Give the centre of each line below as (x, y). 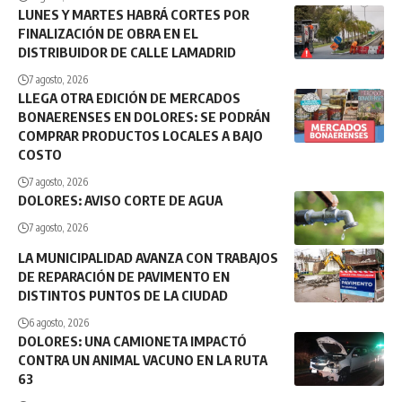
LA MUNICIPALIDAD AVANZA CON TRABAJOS (148, 258)
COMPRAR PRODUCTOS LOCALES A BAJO (140, 136)
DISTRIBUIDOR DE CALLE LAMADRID (127, 52)
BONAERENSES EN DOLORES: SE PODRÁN (144, 117)
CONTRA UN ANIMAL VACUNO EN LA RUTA (143, 360)
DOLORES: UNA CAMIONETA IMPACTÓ (132, 341)
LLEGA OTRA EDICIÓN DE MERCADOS (129, 98)
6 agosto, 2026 (59, 323)
